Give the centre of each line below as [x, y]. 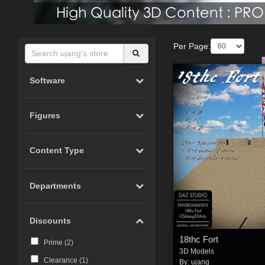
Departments [56, 185]
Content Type [57, 151]
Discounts [51, 221]
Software [48, 80]
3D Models [197, 252]
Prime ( [55, 242]
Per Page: [192, 46]
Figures [45, 115]
